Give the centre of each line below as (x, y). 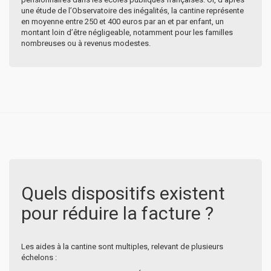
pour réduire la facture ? (117, 213)
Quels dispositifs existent (123, 193)
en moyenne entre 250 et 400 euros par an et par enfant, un (122, 21)
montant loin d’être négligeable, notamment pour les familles (127, 32)
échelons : (39, 257)
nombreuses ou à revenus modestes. (86, 43)
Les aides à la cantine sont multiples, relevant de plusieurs (122, 246)
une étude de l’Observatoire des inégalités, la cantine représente (132, 10)
